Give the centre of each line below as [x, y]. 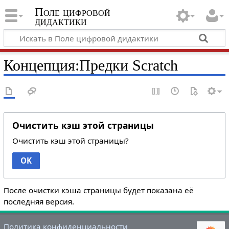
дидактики [61, 21]
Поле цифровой [72, 12]
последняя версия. [39, 201]
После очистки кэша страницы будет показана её [98, 190]
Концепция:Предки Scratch [90, 65]
